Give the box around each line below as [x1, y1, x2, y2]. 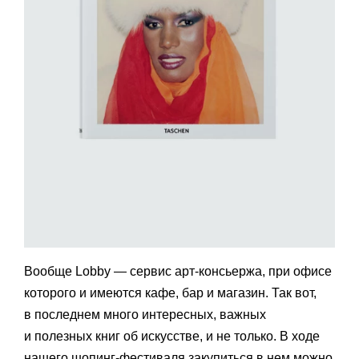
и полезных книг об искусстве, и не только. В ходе [24, 329, 320, 343]
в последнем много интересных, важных [24, 307, 266, 321]
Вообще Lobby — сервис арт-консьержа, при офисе [24, 264, 332, 278]
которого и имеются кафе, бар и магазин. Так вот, [24, 285, 317, 300]
